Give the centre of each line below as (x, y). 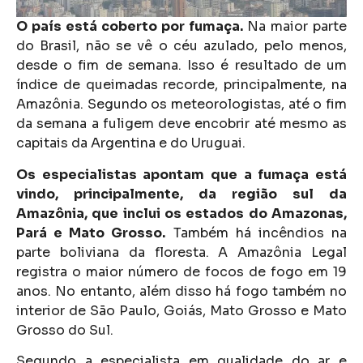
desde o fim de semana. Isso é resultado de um (181, 66)
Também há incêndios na (256, 233)
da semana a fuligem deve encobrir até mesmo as (181, 124)
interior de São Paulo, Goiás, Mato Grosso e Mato (181, 310)
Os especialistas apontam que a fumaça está (181, 174)
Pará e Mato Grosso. (91, 233)
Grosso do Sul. (65, 330)
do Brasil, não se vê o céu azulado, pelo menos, (181, 46)
